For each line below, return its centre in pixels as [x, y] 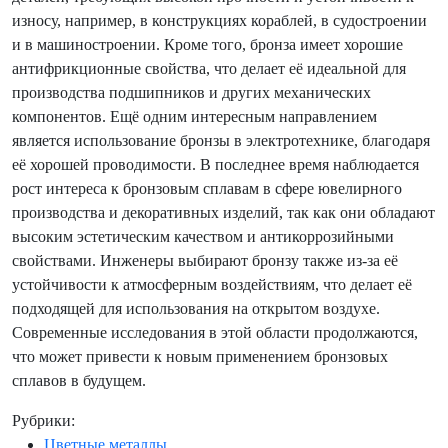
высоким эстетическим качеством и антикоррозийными [203, 236]
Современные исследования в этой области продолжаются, [215, 332]
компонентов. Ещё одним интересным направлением [194, 116]
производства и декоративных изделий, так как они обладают [223, 212]
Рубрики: [43, 420]
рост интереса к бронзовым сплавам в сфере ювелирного [207, 188]
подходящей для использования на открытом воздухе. [196, 308]
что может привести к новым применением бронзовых [200, 356]
